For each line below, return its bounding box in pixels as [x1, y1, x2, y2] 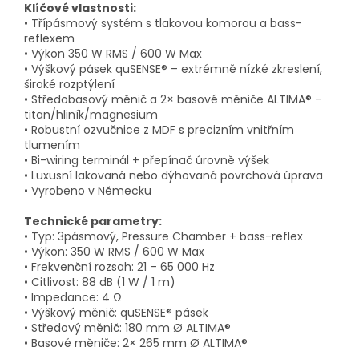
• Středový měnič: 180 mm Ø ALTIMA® [24, 319, 231, 336]
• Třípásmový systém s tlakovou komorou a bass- [24, 14, 302, 31]
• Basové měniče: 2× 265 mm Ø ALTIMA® [24, 334, 248, 351]
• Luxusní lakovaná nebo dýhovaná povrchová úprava [24, 167, 323, 184]
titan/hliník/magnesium [24, 106, 158, 123]
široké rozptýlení [24, 75, 115, 92]
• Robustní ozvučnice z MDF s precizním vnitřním [24, 121, 294, 138]
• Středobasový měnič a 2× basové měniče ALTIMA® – [24, 91, 322, 107]
